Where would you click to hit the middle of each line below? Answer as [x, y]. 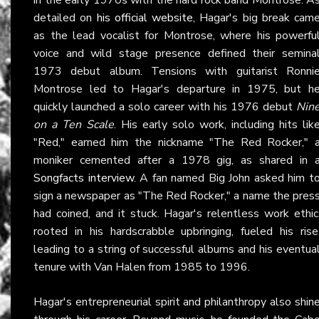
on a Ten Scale [74, 124]
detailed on [65, 17]
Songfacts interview [84, 178]
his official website [145, 17]
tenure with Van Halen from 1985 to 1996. [142, 267]
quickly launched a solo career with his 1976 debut [165, 106]
